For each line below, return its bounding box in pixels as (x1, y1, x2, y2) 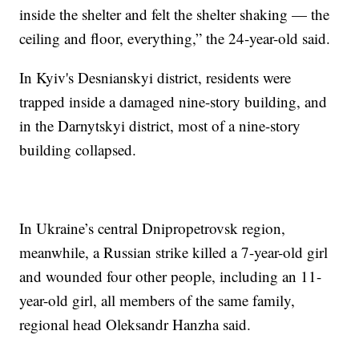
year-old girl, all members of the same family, (19, 289, 296, 310)
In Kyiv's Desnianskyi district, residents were (19, 67, 292, 87)
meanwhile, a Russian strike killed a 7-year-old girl (19, 241, 329, 262)
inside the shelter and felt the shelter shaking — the (19, 3, 330, 24)
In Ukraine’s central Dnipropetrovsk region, (19, 217, 286, 238)
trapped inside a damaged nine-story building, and (19, 91, 328, 111)
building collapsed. (19, 139, 137, 159)
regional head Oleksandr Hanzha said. (19, 313, 252, 334)
